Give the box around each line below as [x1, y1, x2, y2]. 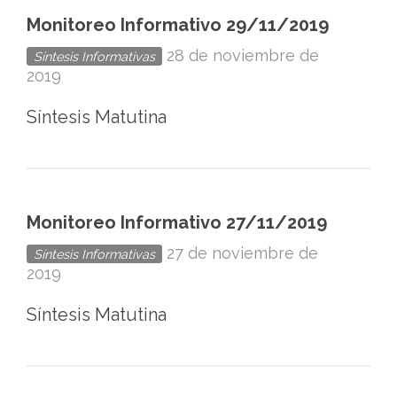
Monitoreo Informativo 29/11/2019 [27, 14, 329, 35]
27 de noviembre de [167, 244, 318, 262]
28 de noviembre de [167, 46, 319, 65]
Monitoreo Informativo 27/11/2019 [27, 212, 327, 233]
